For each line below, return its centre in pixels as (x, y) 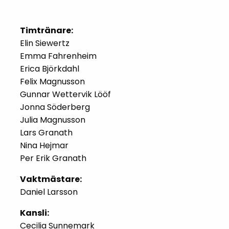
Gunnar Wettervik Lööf (65, 94)
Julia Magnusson (53, 120)
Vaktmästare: (51, 179)
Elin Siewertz (45, 43)
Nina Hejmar (44, 145)
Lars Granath (46, 133)
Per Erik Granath (53, 158)
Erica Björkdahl (50, 69)
